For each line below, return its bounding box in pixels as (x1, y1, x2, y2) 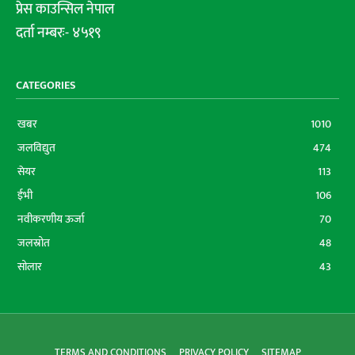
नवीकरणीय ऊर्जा (17, 209, 84, 228)
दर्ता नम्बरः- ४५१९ (16, 21, 101, 45)
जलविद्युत (17, 138, 55, 157)
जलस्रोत (17, 233, 50, 252)
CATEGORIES (16, 75, 76, 94)
